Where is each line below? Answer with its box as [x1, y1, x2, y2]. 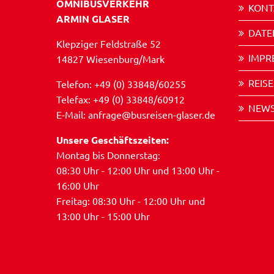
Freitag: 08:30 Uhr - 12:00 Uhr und [56, 194, 205, 207]
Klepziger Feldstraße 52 [56, 37, 161, 50]
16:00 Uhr [56, 179, 99, 192]
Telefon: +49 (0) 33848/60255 [56, 78, 186, 91]
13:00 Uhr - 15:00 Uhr [56, 210, 150, 223]
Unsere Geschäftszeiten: [56, 133, 169, 147]
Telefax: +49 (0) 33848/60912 [56, 93, 185, 106]
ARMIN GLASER [56, 12, 130, 26]
